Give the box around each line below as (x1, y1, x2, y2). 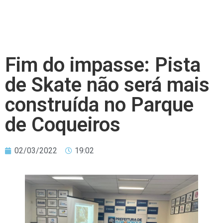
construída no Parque (5, 93, 194, 116)
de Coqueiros (5, 113, 120, 136)
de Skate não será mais (5, 73, 210, 97)
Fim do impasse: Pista (5, 53, 201, 77)
